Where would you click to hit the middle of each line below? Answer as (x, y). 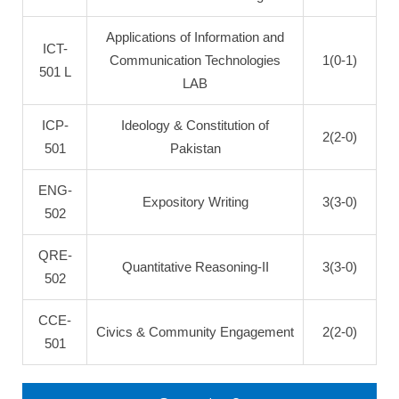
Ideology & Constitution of (195, 125)
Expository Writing (195, 202)
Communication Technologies (195, 60)
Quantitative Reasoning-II (195, 267)
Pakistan (195, 148)
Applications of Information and (195, 37)
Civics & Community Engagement (195, 332)
